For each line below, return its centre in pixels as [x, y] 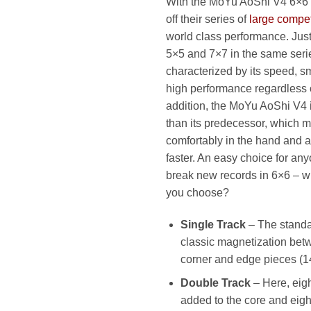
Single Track [213, 224]
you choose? [197, 192]
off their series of [208, 19]
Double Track [215, 283]
